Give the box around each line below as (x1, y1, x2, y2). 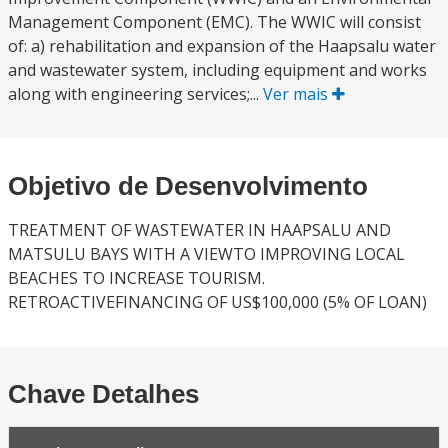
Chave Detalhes (8, 379, 199, 409)
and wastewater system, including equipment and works (8, 59, 427, 81)
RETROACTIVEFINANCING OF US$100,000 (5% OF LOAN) (8, 291, 427, 313)
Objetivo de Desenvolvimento (8, 171, 368, 201)
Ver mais (263, 83, 332, 105)
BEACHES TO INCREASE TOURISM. (8, 267, 265, 289)
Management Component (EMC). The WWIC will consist (8, 11, 421, 33)
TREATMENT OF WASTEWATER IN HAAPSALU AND (8, 219, 391, 241)
